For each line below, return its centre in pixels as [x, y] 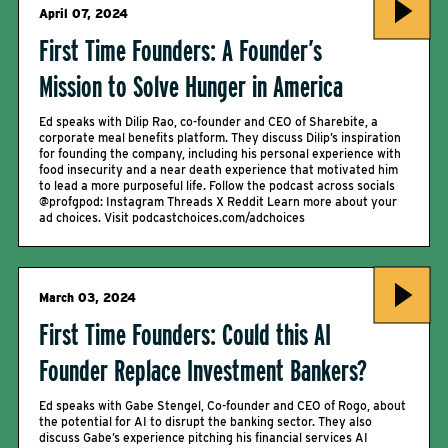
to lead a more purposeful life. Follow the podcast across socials [217, 185]
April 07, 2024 [83, 13]
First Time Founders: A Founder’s [180, 50]
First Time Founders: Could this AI [185, 334]
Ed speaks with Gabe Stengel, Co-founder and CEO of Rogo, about [222, 405]
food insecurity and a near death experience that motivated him [218, 169]
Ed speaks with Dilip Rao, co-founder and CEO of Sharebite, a [208, 121]
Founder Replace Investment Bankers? [203, 370]
